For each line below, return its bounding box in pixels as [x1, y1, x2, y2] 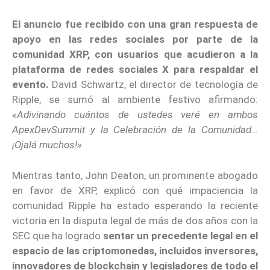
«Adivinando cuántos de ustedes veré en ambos [12, 108, 258, 121]
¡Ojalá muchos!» [12, 139, 82, 151]
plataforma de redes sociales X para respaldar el [12, 63, 258, 76]
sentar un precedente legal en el [103, 229, 258, 242]
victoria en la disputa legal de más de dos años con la [12, 214, 258, 227]
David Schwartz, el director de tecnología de [49, 78, 258, 91]
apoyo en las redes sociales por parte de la [12, 33, 258, 46]
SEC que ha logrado [12, 229, 103, 242]
